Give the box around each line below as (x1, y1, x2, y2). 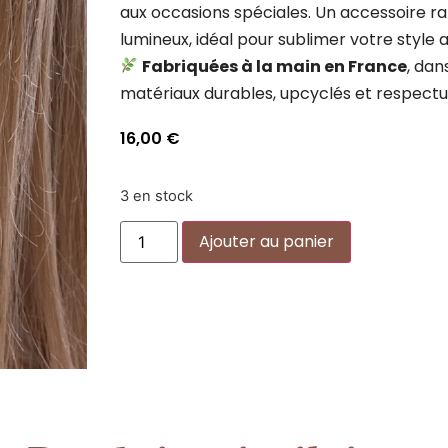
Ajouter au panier (199, 230, 335, 254)
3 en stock (119, 187, 193, 206)
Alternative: (351, 225, 438, 246)
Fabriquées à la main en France (142, 54, 408, 78)
